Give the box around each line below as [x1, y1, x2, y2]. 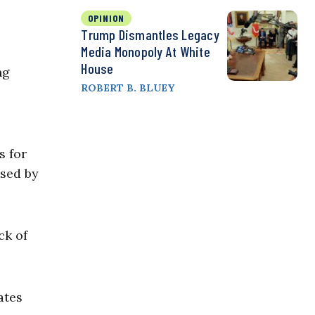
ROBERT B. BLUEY [81, 82, 175, 95]
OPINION [88, 12, 125, 25]
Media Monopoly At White [81, 43, 210, 60]
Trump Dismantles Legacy [81, 26, 219, 44]
